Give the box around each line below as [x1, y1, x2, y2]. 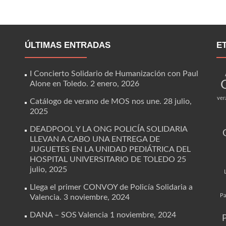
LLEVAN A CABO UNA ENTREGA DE [30, 135, 160, 143]
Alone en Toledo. [30, 80, 88, 88]
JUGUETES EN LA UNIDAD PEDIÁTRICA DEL [30, 145, 191, 153]
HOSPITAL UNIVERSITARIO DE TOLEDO [30, 155, 175, 163]
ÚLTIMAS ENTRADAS [25, 40, 110, 50]
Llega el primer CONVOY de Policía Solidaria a [30, 183, 193, 191]
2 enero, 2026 [90, 80, 139, 88]
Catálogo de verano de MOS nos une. [30, 97, 161, 105]
